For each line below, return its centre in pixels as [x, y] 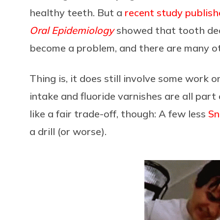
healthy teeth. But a [77, 12]
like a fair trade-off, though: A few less [119, 113]
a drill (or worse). [68, 131]
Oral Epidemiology [72, 30]
